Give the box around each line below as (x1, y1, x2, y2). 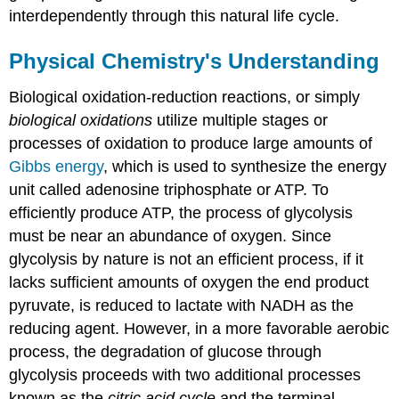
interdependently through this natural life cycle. (9, 6, 340, 25)
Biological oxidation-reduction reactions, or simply (9, 87, 361, 106)
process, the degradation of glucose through (9, 342, 322, 361)
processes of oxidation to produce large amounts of (9, 134, 373, 152)
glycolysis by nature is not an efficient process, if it (9, 249, 364, 268)
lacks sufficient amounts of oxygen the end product (9, 273, 370, 291)
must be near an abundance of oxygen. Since (9, 226, 332, 245)
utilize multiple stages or (157, 110, 329, 129)
